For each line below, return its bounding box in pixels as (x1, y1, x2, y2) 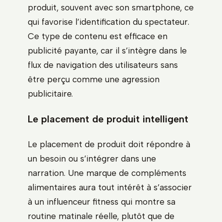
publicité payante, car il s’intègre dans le (28, 45, 187, 55)
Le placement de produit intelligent (28, 113, 188, 125)
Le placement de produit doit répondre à (28, 139, 190, 150)
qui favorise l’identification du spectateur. (28, 16, 189, 27)
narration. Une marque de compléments (28, 168, 186, 178)
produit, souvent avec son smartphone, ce (28, 2, 194, 12)
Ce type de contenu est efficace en (28, 31, 167, 41)
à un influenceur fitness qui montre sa (28, 197, 175, 207)
